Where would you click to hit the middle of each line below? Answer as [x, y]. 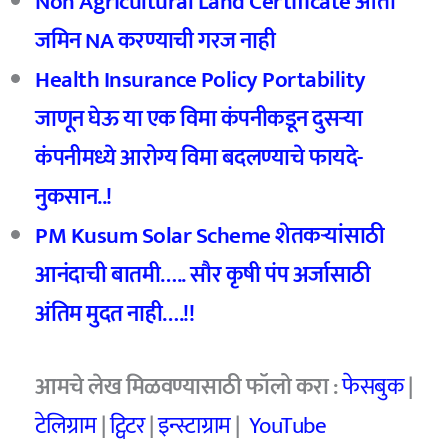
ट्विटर [127, 426]
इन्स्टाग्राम [194, 426]
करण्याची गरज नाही [196, 40]
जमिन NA [76, 40]
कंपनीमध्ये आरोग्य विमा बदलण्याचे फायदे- [199, 157]
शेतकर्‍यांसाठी [330, 235]
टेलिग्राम [66, 426]
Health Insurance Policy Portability [200, 79]
